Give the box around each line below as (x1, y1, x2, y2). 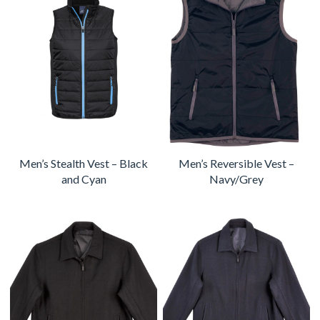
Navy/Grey (209, 171, 264, 186)
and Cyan (61, 171, 106, 186)
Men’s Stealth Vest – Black (19, 156, 148, 170)
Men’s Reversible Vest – (179, 156, 294, 170)
